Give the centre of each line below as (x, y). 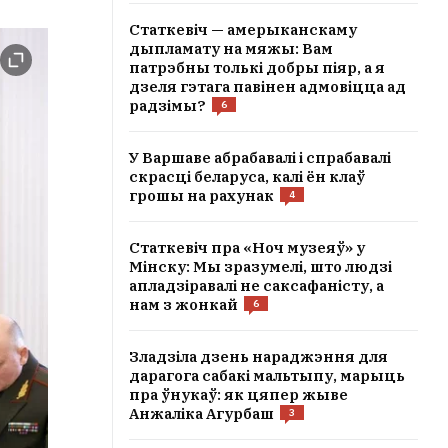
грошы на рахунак (201, 195)
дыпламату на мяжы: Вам (231, 48)
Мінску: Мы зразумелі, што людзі (260, 266)
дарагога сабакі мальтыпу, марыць (267, 375)
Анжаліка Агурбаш (201, 413)
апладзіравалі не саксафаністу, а (256, 285)
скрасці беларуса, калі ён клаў (247, 176)
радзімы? (167, 105)
